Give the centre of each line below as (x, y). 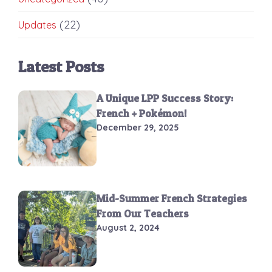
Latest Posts (61, 67)
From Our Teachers (143, 214)
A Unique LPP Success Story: (165, 98)
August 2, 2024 (128, 228)
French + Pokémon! (142, 114)
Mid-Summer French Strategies (172, 199)
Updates (37, 25)
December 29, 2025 (138, 128)
